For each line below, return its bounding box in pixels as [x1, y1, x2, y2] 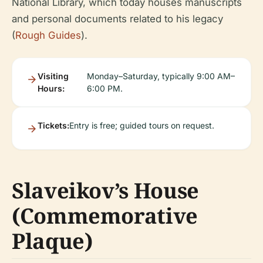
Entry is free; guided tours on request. [69, 120, 214, 130]
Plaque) [12, 227, 93, 255]
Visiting [38, 71, 69, 81]
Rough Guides [15, 29, 81, 41]
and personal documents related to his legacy [12, 13, 223, 25]
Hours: [38, 83, 65, 93]
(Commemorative [12, 201, 198, 230]
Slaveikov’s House [12, 176, 199, 205]
